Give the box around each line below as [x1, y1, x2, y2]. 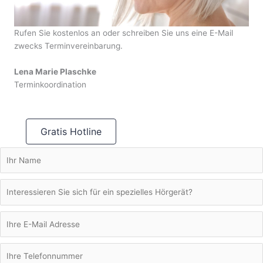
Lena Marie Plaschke [14, 66, 96, 76]
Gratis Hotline [41, 125, 102, 137]
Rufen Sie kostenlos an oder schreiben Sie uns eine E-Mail [14, 28, 233, 38]
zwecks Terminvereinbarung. [14, 41, 123, 50]
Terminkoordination [14, 79, 86, 89]
